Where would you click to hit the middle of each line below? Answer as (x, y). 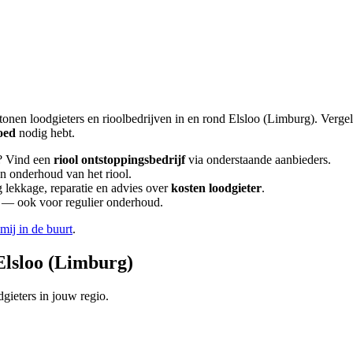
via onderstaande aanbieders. (258, 159)
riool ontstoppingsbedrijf (119, 159)
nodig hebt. (45, 132)
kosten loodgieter (216, 188)
